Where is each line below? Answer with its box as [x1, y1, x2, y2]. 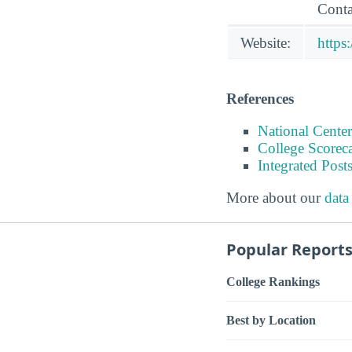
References [226, 90, 294, 108]
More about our [226, 189, 324, 207]
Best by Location [226, 313, 316, 327]
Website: [240, 34, 291, 51]
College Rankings [226, 274, 320, 288]
